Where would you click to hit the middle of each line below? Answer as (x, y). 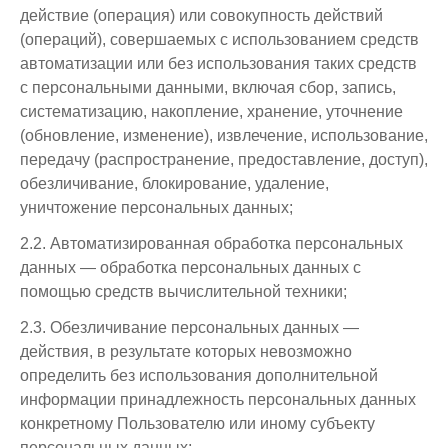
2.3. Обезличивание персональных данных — (189, 327)
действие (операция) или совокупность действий (201, 15)
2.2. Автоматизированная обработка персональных (211, 243)
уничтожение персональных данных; (156, 207)
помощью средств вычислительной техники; (183, 291)
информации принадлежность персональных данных (218, 399)
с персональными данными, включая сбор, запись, (208, 87)
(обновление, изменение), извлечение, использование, (224, 135)
